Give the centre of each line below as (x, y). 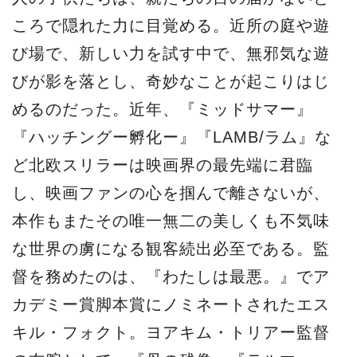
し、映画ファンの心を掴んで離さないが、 (171, 193)
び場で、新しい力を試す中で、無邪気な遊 (171, 54)
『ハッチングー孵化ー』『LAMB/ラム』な (172, 137)
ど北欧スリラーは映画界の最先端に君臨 (163, 165)
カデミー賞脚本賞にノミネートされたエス (171, 305)
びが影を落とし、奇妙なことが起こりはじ (171, 82)
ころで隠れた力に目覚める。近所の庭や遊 (171, 26)
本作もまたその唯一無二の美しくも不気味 (171, 221)
